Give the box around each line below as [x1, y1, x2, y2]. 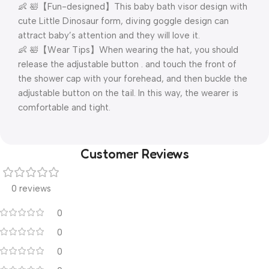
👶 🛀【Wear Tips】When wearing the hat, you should [18, 44, 238, 55]
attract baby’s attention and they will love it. [18, 30, 200, 41]
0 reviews [11, 183, 51, 194]
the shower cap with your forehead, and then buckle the [18, 73, 247, 84]
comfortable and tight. [18, 102, 110, 113]
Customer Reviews [80, 146, 189, 162]
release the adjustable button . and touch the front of [18, 59, 237, 70]
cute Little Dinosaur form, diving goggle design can [18, 16, 229, 26]
